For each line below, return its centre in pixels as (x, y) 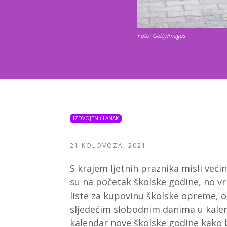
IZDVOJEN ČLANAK (96, 118)
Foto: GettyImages (161, 36)
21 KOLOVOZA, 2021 (108, 146)
